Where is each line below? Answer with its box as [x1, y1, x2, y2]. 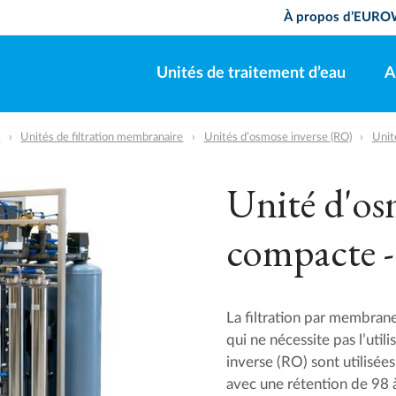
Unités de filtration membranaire [20, 131, 184, 142]
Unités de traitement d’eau [156, 65, 346, 82]
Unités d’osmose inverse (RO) [203, 131, 352, 142]
